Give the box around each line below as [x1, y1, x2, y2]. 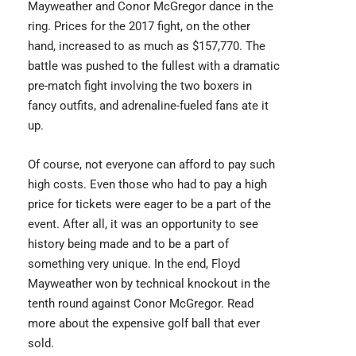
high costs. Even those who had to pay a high [28, 177, 267, 192]
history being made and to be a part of [28, 237, 229, 252]
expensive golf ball [112, 316, 211, 331]
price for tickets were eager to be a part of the [28, 197, 271, 212]
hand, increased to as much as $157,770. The [28, 39, 265, 54]
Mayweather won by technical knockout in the [28, 277, 270, 292]
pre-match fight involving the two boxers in [28, 79, 252, 94]
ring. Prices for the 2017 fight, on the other [28, 19, 250, 34]
